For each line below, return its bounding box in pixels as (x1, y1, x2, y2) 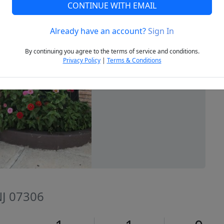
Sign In (148, 25, 174, 37)
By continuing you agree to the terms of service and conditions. (24, 47, 199, 56)
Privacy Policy (62, 56, 100, 65)
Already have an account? (50, 25, 148, 37)
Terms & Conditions (106, 56, 161, 65)
